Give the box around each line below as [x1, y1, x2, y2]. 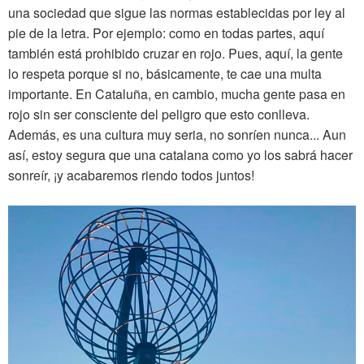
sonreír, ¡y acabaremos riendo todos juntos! [8, 166, 254, 185]
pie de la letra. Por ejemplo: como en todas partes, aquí [8, 24, 324, 43]
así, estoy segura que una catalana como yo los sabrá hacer [8, 145, 353, 165]
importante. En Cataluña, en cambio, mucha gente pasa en [8, 84, 345, 104]
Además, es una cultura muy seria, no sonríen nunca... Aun [8, 125, 346, 145]
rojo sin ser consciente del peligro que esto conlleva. [8, 105, 310, 124]
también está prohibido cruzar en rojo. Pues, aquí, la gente [8, 44, 343, 63]
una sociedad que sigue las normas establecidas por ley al [8, 3, 345, 23]
